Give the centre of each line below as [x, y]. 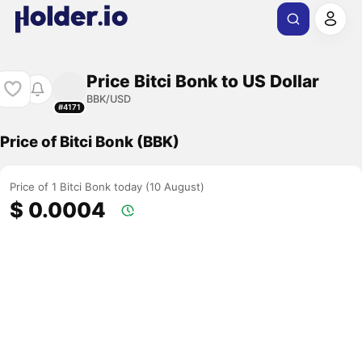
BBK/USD [108, 99]
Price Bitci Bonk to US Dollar [202, 81]
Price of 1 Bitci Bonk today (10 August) [107, 187]
